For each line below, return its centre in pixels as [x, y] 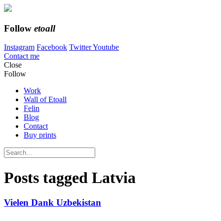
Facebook [52, 47]
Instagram [19, 47]
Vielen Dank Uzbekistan [53, 203]
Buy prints [40, 135]
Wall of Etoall [45, 100]
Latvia [114, 177]
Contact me [22, 56]
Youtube [106, 47]
